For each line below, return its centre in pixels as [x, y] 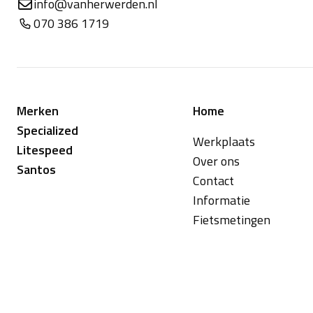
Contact [213, 181]
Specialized [48, 131]
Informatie [221, 201]
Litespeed [45, 150]
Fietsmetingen [232, 220]
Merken [38, 111]
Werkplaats [224, 142]
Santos [36, 170]
